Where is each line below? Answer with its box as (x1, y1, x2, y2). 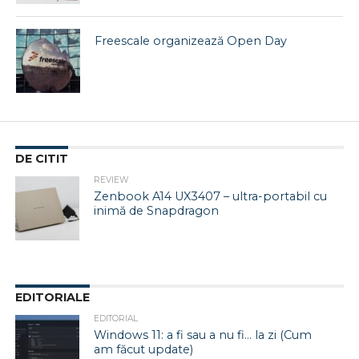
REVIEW (94, 175, 130, 186)
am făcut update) (94, 342, 194, 357)
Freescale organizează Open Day (95, 34, 288, 49)
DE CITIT (14, 151, 68, 167)
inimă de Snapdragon (94, 204, 220, 219)
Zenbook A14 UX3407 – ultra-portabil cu (94, 189, 328, 204)
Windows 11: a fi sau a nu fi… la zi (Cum (94, 328, 313, 343)
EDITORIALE (14, 290, 90, 305)
